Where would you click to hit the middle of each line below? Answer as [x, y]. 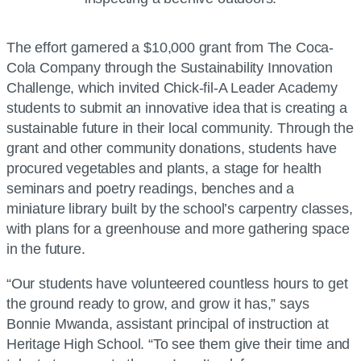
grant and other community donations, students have [172, 148]
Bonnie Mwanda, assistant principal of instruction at [168, 324]
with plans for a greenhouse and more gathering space [178, 228]
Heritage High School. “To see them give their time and [178, 344]
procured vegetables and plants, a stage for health [164, 168]
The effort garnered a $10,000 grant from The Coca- [170, 47]
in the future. [46, 249]
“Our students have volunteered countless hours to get [177, 283]
